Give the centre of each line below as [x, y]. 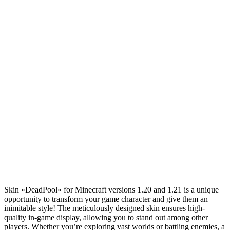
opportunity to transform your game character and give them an [106, 199]
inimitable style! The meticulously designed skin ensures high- [104, 208]
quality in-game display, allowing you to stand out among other [106, 217]
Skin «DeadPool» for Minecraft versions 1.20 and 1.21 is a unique [111, 189]
